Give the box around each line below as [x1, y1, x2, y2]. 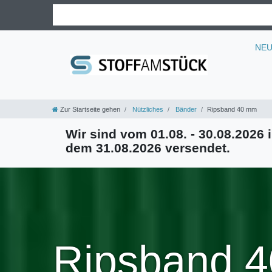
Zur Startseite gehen [60, 106, 120, 114]
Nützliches [131, 106, 163, 114]
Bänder [174, 106, 197, 114]
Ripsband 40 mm [207, 106, 257, 114]
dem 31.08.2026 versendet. [66, 141, 230, 155]
